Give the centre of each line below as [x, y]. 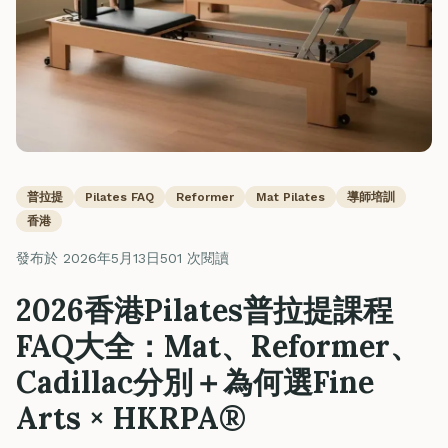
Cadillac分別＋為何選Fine [195, 382]
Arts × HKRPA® [131, 418]
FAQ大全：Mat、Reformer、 [218, 346]
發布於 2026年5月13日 [88, 258]
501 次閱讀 [194, 258]
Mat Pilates [290, 197]
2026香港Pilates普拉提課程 [204, 310]
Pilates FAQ [119, 197]
